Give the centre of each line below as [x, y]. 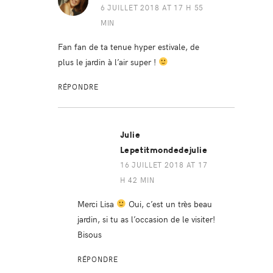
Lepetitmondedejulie [164, 151]
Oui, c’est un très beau [169, 204]
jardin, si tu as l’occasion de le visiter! [146, 219]
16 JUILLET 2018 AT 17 [164, 165]
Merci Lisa [97, 204]
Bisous [89, 234]
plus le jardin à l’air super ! [108, 62]
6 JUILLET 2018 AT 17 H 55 [152, 8]
